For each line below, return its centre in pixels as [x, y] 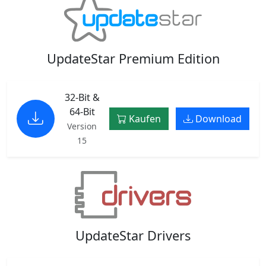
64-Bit [82, 112]
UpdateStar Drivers [133, 235]
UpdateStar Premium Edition [133, 58]
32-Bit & [82, 97]
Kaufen [144, 119]
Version [82, 126]
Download [217, 119]
